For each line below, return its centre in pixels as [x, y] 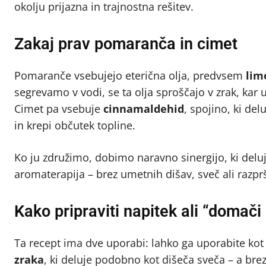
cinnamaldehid [144, 109]
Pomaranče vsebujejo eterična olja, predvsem [130, 76]
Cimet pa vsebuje [59, 109]
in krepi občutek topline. [75, 126]
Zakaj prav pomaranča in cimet [126, 44]
